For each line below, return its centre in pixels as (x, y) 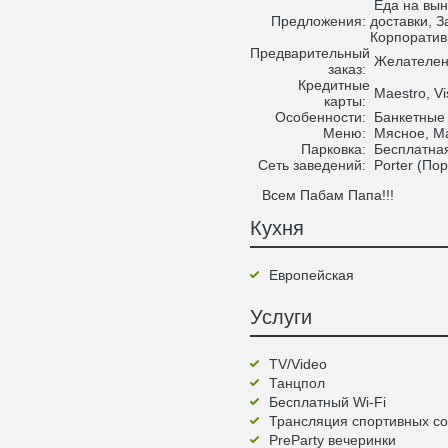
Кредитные (334, 85)
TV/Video (298, 364)
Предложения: (320, 21)
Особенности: (322, 117)
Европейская (311, 275)
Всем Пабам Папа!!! (322, 195)
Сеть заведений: (314, 165)
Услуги (281, 317)
